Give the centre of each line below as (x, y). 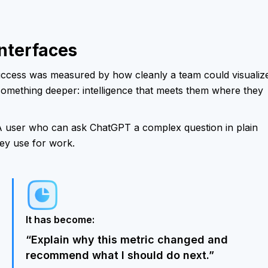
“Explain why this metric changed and (127, 239)
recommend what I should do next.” (120, 255)
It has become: (60, 219)
